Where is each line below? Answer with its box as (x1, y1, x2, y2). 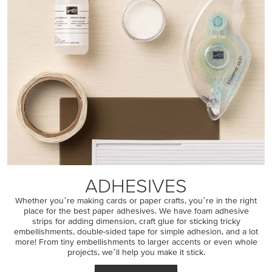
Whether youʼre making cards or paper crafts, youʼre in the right (15, 195, 257, 205)
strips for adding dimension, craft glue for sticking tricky (32, 216, 240, 226)
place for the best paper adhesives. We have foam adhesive (23, 206, 249, 216)
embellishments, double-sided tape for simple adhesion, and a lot (14, 226, 258, 236)
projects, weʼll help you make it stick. (67, 247, 205, 257)
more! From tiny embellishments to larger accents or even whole (15, 237, 257, 246)
